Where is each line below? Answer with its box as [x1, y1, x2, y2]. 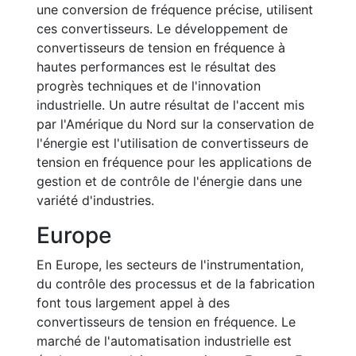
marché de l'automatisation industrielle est [37, 333, 292, 349]
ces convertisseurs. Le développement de [37, 21, 288, 37]
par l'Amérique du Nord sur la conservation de [37, 116, 314, 132]
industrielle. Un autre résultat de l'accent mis [37, 97, 304, 113]
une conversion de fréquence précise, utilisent [37, 2, 313, 17]
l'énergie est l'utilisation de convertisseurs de [37, 135, 308, 151]
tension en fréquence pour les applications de [37, 154, 311, 170]
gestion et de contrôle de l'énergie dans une [37, 173, 302, 189]
